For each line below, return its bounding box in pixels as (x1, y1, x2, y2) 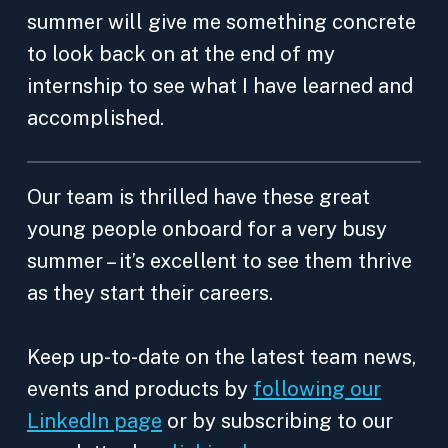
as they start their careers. (27, 281, 273, 305)
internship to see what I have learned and (27, 74, 413, 98)
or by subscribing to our (162, 409, 393, 433)
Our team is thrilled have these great (27, 185, 370, 209)
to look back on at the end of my (27, 42, 335, 66)
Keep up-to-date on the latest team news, (27, 345, 416, 369)
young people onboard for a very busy (27, 217, 387, 241)
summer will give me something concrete (27, 10, 416, 34)
